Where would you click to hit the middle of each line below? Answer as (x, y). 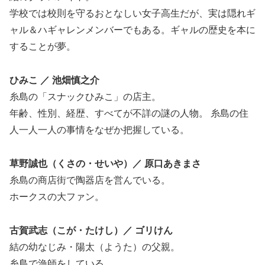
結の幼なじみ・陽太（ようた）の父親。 (95, 247)
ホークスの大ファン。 (57, 197)
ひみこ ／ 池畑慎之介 (54, 80)
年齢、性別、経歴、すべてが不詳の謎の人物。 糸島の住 (129, 114)
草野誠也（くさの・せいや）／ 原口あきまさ (105, 164)
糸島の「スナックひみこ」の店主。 (85, 97)
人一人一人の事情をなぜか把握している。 (99, 130)
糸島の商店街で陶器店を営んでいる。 (90, 180)
